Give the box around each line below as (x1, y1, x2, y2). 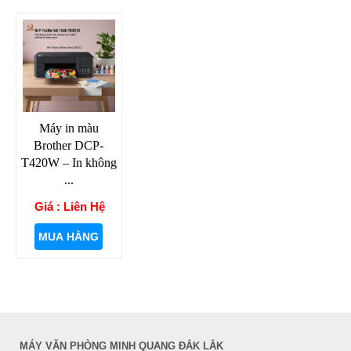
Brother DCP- (34, 138, 104, 152)
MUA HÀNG (38, 230, 100, 243)
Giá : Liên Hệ (34, 199, 105, 213)
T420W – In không (20, 155, 117, 169)
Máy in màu (38, 121, 99, 135)
